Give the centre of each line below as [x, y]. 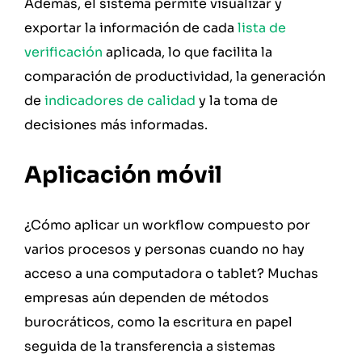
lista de [262, 28]
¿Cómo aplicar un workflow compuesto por [167, 225]
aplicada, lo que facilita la [187, 53]
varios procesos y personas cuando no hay [164, 249]
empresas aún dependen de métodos [147, 297]
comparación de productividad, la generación [175, 77]
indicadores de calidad [120, 101]
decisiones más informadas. [116, 125]
